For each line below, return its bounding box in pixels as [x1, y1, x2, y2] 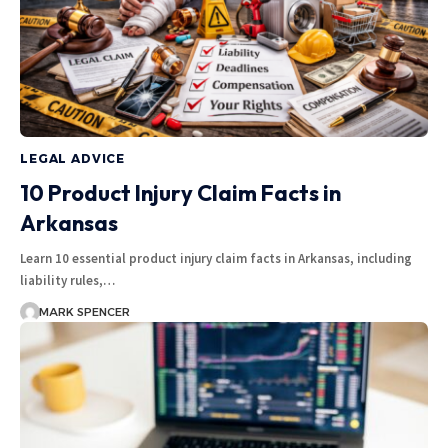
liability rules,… [20, 272, 115, 290]
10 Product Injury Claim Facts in [20, 179, 341, 208]
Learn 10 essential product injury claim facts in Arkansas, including [20, 250, 412, 268]
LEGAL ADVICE [20, 151, 126, 167]
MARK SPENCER [38, 305, 130, 320]
